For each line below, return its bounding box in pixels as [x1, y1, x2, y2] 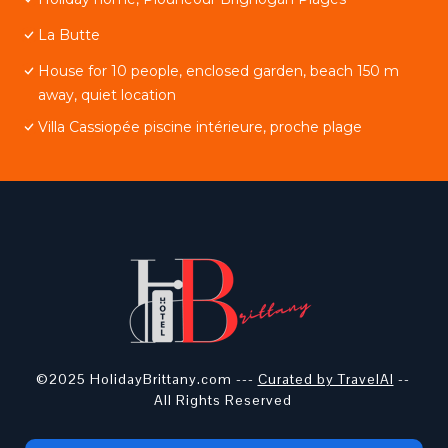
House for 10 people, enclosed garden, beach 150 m [38, 62, 399, 80]
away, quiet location [38, 86, 176, 104]
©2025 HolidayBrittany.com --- [35, 370, 258, 388]
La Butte [38, 26, 100, 44]
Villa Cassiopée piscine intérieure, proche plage [38, 118, 362, 136]
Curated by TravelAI [257, 370, 394, 388]
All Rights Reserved [153, 391, 292, 409]
